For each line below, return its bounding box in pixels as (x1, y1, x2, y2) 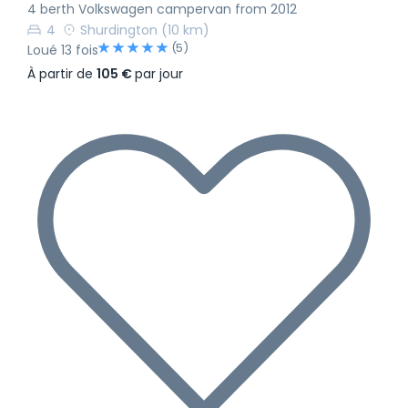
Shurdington (80, 21, 158, 40)
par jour (135, 65, 183, 84)
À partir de (27, 65, 97, 84)
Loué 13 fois (27, 41, 98, 60)
